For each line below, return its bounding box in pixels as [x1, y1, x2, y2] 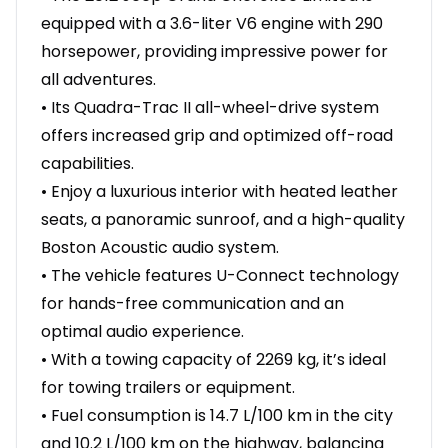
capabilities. [41, 152, 134, 176]
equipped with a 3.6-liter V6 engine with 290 [41, 12, 383, 36]
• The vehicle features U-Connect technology [41, 264, 399, 288]
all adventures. [41, 68, 156, 92]
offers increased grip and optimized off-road [41, 124, 393, 148]
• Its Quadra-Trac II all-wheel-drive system [41, 96, 379, 120]
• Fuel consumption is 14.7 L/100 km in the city [41, 404, 393, 428]
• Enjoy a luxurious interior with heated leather [41, 180, 398, 204]
